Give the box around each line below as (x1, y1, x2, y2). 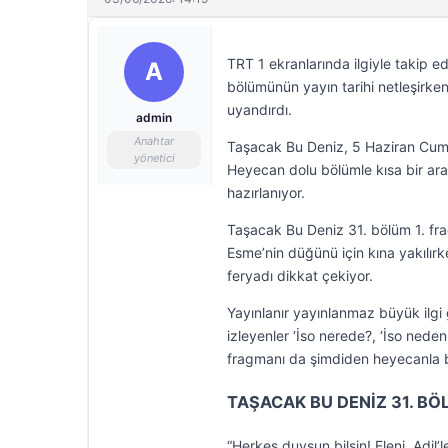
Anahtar (134, 134, 174, 148)
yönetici (133, 151, 175, 165)
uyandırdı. (227, 101, 292, 118)
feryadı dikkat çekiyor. (227, 267, 373, 284)
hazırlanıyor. (227, 184, 305, 201)
